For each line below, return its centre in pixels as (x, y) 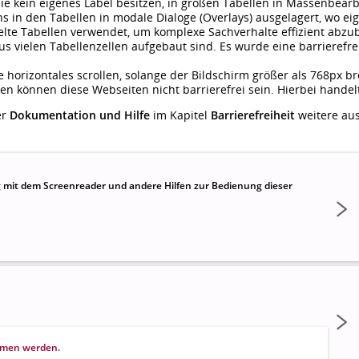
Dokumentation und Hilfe (80, 115)
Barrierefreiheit (253, 115)
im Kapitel (180, 115)
